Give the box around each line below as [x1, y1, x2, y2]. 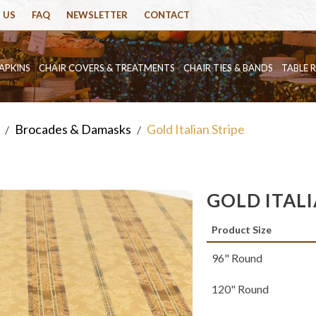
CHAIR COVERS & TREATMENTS [39, 62, 175, 73]
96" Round [212, 251, 263, 265]
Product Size [212, 224, 272, 236]
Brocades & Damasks [15, 121, 131, 137]
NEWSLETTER [66, 9, 128, 20]
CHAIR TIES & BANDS [183, 62, 273, 73]
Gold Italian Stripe [147, 121, 245, 137]
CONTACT [144, 9, 190, 20]
